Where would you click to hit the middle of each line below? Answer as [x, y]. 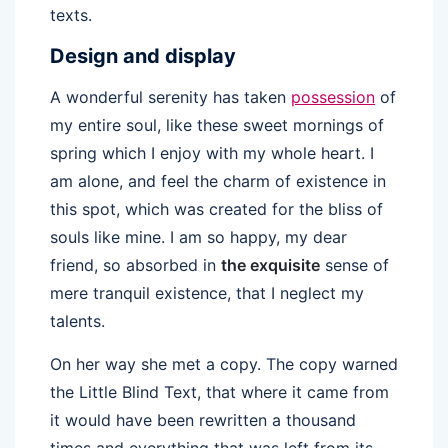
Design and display [143, 56]
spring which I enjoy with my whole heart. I [212, 153]
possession [333, 97]
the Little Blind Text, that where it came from [219, 392]
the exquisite [270, 265]
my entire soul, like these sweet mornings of [217, 125]
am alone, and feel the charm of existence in [218, 181]
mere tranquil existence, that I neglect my [207, 293]
